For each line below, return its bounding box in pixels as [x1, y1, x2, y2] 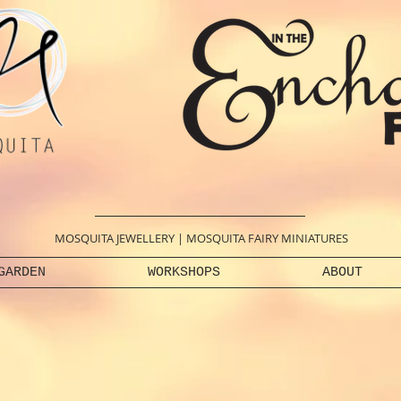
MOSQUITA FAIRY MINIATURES [186, 230, 348, 246]
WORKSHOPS [148, 265, 220, 280]
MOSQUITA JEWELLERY [55, 230, 175, 246]
